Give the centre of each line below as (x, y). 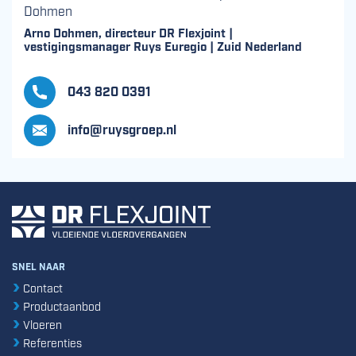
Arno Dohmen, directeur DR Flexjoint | (128, 32)
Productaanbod (60, 306)
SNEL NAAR (39, 266)
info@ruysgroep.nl (122, 129)
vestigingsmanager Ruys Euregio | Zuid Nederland (163, 46)
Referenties (51, 342)
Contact (41, 287)
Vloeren (41, 324)
